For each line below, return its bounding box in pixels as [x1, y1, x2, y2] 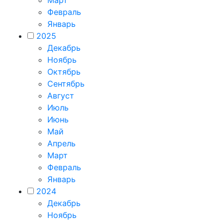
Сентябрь [47, 78, 85, 89]
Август [47, 90, 74, 101]
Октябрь [47, 66, 81, 77]
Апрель [47, 138, 76, 148]
